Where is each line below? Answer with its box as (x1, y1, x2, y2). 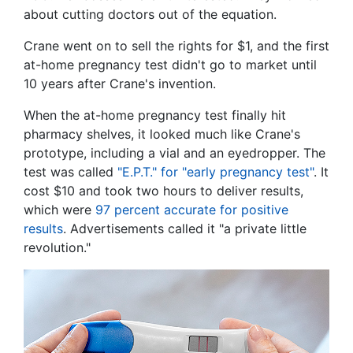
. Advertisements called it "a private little (63, 221, 307, 237)
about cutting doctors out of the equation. (24, 6, 277, 23)
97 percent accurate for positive (95, 202, 288, 218)
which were (24, 202, 95, 218)
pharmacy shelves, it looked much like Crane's (24, 126, 300, 143)
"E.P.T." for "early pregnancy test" (117, 164, 314, 180)
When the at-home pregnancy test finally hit (24, 107, 286, 124)
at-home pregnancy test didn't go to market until (24, 57, 317, 73)
